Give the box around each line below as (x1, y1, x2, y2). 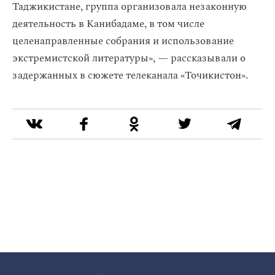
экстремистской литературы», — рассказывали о (12, 50, 246, 66)
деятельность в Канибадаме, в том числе (12, 16, 204, 32)
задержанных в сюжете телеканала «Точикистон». (12, 68, 248, 83)
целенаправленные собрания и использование (12, 33, 234, 49)
